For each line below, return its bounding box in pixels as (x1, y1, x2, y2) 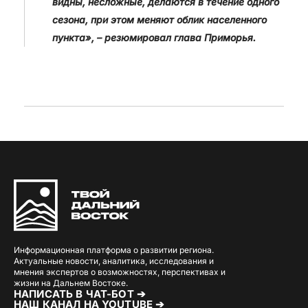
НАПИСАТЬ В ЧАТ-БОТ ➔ (14, 287, 146, 300)
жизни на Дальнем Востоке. (14, 278, 128, 288)
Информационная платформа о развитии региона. (14, 245, 214, 255)
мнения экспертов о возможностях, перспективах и (14, 267, 225, 277)
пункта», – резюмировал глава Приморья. (52, 32, 256, 43)
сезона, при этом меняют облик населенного (52, 14, 267, 25)
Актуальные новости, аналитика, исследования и (14, 256, 214, 266)
